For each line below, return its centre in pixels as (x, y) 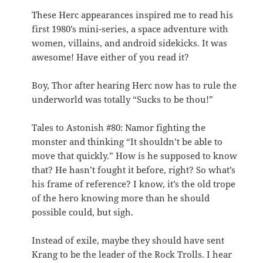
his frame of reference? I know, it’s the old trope (134, 183)
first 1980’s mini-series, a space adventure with (130, 28)
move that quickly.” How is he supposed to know (135, 155)
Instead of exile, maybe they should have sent (128, 240)
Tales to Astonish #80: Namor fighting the (119, 127)
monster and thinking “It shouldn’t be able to (127, 141)
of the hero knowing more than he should (121, 198)
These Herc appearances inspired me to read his (133, 14)
